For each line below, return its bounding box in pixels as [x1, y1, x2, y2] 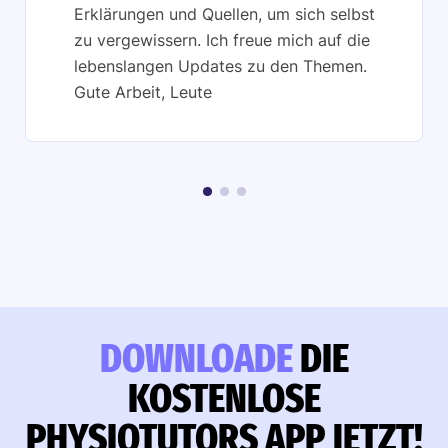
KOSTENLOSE [127, 374, 321, 423]
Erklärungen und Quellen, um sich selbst [74, 3, 375, 24]
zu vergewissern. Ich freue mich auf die [74, 29, 370, 50]
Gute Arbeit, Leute [74, 81, 212, 102]
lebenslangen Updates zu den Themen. [74, 55, 367, 76]
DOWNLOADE [99, 334, 293, 383]
